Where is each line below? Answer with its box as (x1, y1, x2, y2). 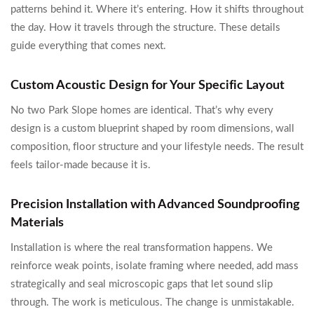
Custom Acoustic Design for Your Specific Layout (11, 79, 285, 92)
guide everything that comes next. (11, 41, 166, 51)
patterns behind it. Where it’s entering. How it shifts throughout (11, 4, 303, 15)
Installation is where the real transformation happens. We (11, 243, 273, 253)
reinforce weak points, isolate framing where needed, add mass (11, 261, 299, 271)
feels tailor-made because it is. (11, 160, 151, 170)
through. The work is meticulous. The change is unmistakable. (11, 297, 294, 308)
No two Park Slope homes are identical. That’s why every (11, 105, 273, 116)
